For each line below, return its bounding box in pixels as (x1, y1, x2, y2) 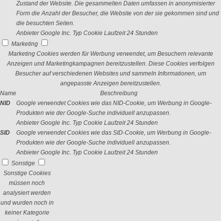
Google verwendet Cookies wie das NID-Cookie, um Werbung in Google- (16, 100, 212, 107)
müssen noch (9, 180, 45, 186)
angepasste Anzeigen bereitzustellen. (60, 80, 161, 87)
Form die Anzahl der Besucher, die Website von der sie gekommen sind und (16, 10, 219, 17)
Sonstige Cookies (3, 170, 51, 177)
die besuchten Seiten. (16, 20, 74, 27)
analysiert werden (3, 189, 51, 196)
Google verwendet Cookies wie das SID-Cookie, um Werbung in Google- (16, 129, 211, 136)
